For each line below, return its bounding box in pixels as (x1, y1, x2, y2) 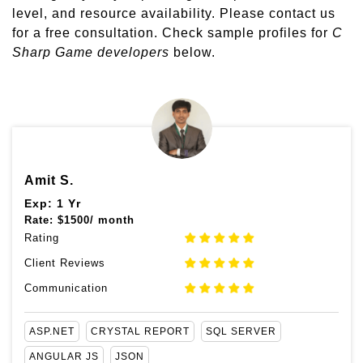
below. (169, 45, 216, 59)
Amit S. (24, 173, 74, 187)
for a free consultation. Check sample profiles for (12, 25, 332, 40)
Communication (24, 282, 108, 295)
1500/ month (64, 213, 135, 226)
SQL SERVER (206, 326, 276, 338)
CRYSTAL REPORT (91, 326, 190, 338)
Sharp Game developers (12, 45, 169, 59)
